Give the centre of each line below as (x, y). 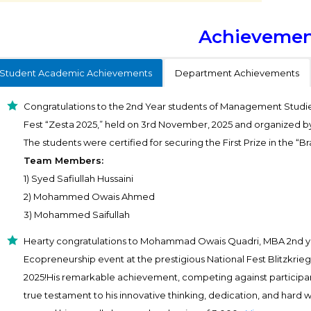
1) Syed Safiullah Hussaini (79, 178)
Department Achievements (237, 73)
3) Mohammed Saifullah (77, 214)
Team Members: (64, 160)
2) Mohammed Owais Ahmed (90, 196)
